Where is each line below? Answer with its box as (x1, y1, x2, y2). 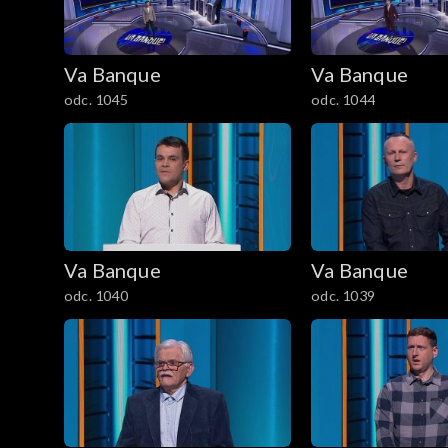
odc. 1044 (311, 91, 375, 109)
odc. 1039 (311, 287, 375, 305)
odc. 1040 (64, 287, 128, 305)
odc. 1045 (64, 91, 128, 109)
